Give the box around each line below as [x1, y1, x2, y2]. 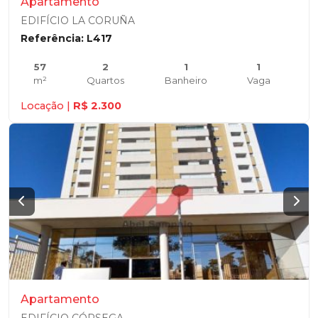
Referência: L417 [21, 32, 112, 45]
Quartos [87, 75, 125, 86]
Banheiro [164, 75, 207, 86]
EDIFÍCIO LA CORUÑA [21, 14, 135, 27]
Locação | [21, 99, 73, 112]
